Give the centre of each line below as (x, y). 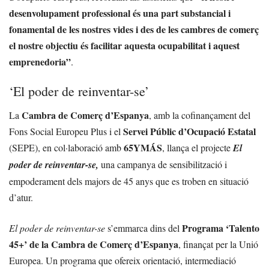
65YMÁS (142, 147)
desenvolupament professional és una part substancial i (120, 13)
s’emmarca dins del (144, 228)
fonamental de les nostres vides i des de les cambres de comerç (134, 29)
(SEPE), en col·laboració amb (65, 147)
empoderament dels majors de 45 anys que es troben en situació (129, 181)
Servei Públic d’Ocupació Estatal (189, 131)
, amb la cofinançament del (200, 115)
